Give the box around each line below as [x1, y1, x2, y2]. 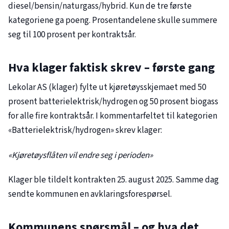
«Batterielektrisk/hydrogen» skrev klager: [8, 124, 162, 137]
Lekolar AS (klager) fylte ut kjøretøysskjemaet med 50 [8, 81, 206, 94]
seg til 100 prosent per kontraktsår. [8, 29, 136, 41]
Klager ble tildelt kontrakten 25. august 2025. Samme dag [8, 174, 219, 187]
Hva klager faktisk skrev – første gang [8, 59, 215, 77]
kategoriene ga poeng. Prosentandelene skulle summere [8, 14, 217, 27]
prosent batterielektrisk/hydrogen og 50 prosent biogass [8, 96, 218, 108]
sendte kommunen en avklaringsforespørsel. [8, 188, 172, 201]
